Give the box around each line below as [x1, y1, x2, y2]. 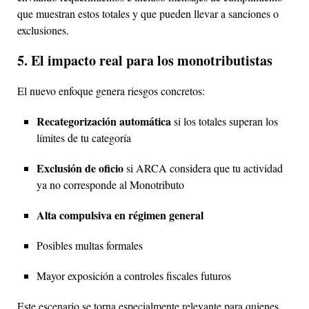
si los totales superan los [171, 113, 278, 128]
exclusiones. [17, 22, 69, 37]
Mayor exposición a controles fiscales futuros [37, 268, 231, 283]
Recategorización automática [37, 112, 171, 129]
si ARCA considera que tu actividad [123, 160, 283, 175]
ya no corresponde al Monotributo [37, 177, 184, 192]
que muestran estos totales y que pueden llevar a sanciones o [17, 6, 279, 21]
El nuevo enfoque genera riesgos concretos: [17, 83, 205, 98]
